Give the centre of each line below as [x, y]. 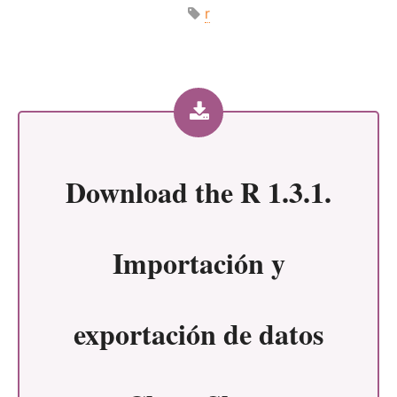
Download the [153, 191]
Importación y [198, 262]
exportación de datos [198, 333]
